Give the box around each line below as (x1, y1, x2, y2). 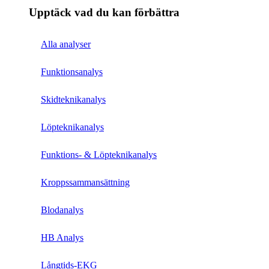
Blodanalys (41, 205, 83, 216)
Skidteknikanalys (41, 94, 106, 105)
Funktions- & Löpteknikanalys (41, 150, 157, 160)
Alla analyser (41, 39, 91, 50)
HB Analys (41, 232, 83, 243)
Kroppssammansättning (41, 177, 130, 188)
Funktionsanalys (41, 67, 103, 77)
